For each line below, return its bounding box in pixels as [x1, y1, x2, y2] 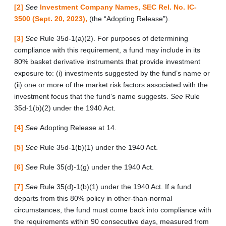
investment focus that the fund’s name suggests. [14, 92, 171, 100]
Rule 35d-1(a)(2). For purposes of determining [40, 34, 188, 42]
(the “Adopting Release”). [87, 14, 170, 23]
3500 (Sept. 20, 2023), [14, 14, 87, 23]
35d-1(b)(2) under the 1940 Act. [14, 103, 116, 112]
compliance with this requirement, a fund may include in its [14, 45, 200, 54]
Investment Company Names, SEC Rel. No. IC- [40, 3, 197, 11]
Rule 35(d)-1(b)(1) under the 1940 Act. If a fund [40, 182, 191, 191]
